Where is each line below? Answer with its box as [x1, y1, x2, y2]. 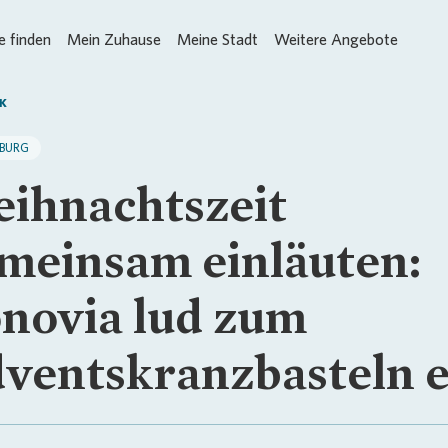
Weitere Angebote [274, 30, 398, 49]
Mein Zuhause [67, 30, 161, 49]
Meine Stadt [177, 30, 258, 49]
